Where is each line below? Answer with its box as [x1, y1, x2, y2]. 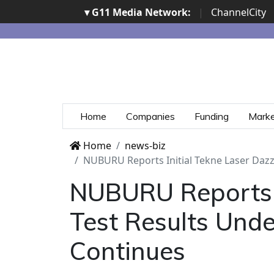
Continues [70, 235, 185, 267]
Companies [126, 110, 175, 123]
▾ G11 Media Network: [84, 6, 191, 19]
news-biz [125, 139, 166, 153]
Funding [194, 110, 229, 123]
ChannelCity [210, 6, 266, 19]
